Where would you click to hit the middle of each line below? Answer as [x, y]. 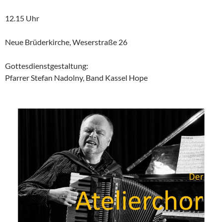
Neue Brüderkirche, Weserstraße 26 [66, 42]
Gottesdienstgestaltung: [47, 65]
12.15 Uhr [22, 18]
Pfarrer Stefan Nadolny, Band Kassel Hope [76, 77]
